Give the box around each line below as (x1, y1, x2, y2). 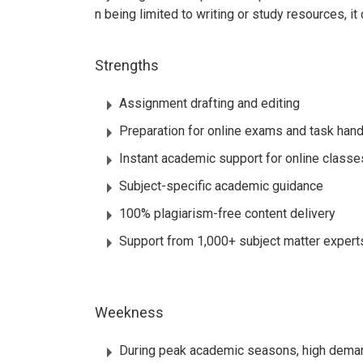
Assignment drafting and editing (119, 96, 300, 112)
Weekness (95, 304, 167, 322)
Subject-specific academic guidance (119, 178, 323, 194)
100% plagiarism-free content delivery (119, 206, 335, 222)
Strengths (95, 57, 159, 75)
